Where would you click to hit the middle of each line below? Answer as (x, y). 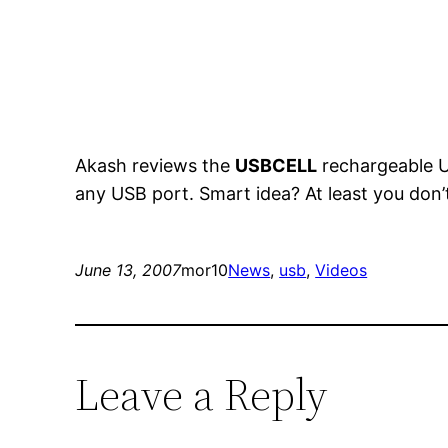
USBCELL (276, 166)
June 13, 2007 (128, 270)
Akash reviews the (155, 166)
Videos (341, 270)
